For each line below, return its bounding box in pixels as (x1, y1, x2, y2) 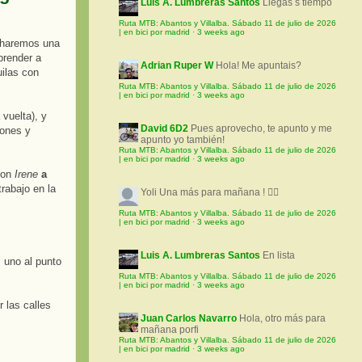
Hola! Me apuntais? (216, 60, 301, 72)
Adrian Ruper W (141, 60, 213, 72)
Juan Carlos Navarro (141, 313, 237, 325)
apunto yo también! (141, 134, 225, 146)
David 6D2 (141, 123, 188, 135)
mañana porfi (141, 324, 199, 336)
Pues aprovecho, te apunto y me (191, 123, 332, 135)
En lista (263, 250, 295, 262)
